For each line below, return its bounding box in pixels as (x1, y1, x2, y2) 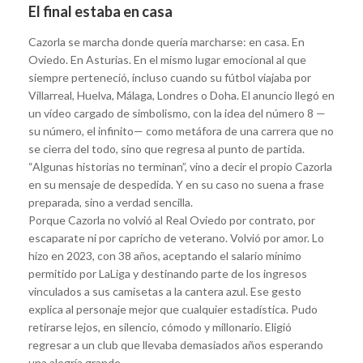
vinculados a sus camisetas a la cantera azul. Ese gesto (28, 284, 301, 298)
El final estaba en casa (28, 2, 173, 20)
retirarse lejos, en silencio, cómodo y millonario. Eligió (28, 319, 292, 334)
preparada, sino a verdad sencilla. (28, 194, 193, 209)
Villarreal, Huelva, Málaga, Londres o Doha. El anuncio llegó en (28, 88, 335, 102)
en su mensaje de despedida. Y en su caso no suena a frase (28, 177, 324, 191)
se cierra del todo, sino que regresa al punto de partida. (28, 141, 305, 156)
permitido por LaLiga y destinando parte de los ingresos (28, 266, 307, 280)
